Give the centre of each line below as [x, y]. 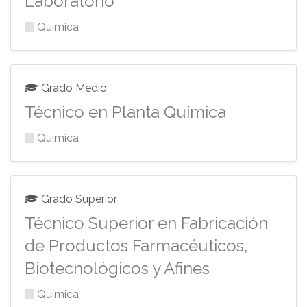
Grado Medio [73, 88]
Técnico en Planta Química [125, 112]
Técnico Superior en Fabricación [146, 223]
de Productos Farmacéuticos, [136, 246]
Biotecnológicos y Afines [117, 268]
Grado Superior [78, 199]
